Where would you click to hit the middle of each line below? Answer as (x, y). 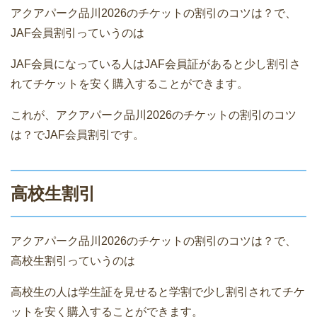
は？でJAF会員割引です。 (77, 134)
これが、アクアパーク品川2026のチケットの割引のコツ (154, 115)
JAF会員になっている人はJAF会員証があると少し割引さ (156, 64)
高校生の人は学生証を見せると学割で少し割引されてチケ (158, 292)
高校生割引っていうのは (73, 260)
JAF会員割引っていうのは (77, 33)
